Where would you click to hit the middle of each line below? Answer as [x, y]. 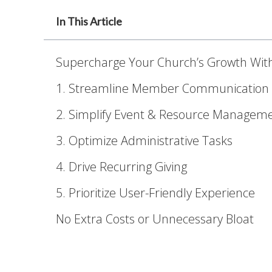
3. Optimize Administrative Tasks [144, 140]
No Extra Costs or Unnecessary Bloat [155, 219]
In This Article [89, 21]
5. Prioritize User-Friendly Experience [155, 192]
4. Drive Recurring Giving [121, 166]
